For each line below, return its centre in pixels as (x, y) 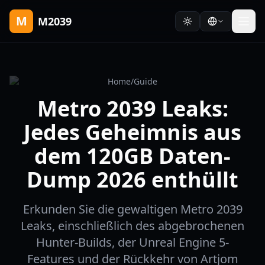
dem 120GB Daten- (132, 156)
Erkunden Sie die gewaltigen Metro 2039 (132, 209)
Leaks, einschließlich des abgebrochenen (132, 226)
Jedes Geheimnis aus (132, 132)
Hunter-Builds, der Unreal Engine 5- (132, 242)
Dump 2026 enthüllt (132, 180)
